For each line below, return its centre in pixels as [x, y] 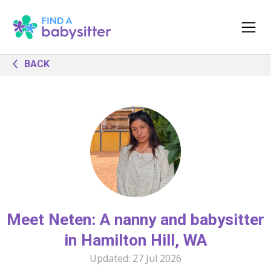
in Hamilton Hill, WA [135, 240]
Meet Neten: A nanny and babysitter [135, 220]
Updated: [111, 258]
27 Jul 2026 [157, 258]
